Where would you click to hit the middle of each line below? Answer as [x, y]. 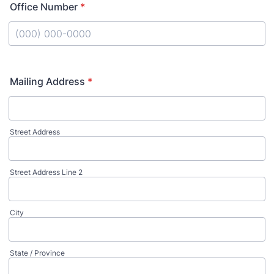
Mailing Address [47, 81]
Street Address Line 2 [46, 172]
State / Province [37, 253]
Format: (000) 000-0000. [66, 51]
